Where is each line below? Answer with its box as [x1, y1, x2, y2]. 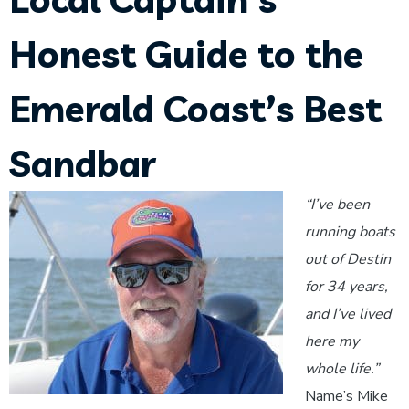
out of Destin [305, 249, 391, 269]
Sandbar [9, 141, 156, 186]
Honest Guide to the [9, 31, 363, 77]
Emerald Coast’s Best [9, 86, 382, 131]
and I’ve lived [305, 304, 391, 324]
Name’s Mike [305, 386, 388, 406]
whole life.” [305, 359, 379, 379]
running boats [305, 222, 395, 242]
